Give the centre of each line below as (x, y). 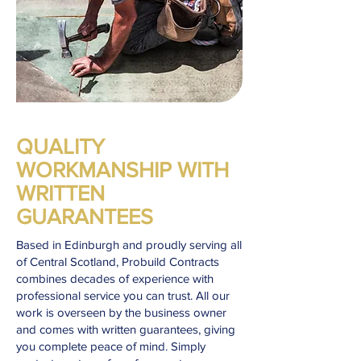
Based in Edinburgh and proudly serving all (129, 245)
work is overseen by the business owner (121, 312)
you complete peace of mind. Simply (111, 346)
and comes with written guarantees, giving (126, 329)
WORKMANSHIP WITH (122, 170)
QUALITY (60, 146)
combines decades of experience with (115, 278)
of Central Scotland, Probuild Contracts (118, 261)
